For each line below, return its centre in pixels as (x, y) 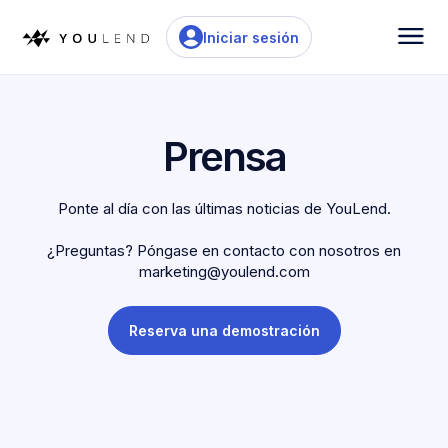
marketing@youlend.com (224, 271)
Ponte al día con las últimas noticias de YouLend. (224, 208)
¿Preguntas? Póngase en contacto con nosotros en (224, 250)
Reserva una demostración (224, 330)
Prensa (224, 156)
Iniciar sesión (251, 37)
